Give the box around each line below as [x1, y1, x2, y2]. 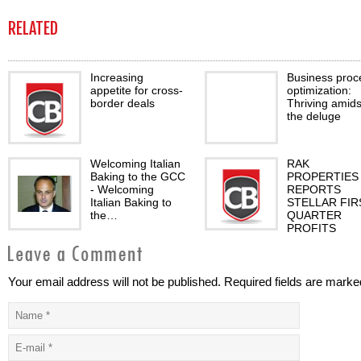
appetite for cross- [90, 84, 183, 97]
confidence [287, 342, 342, 355]
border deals [90, 97, 155, 110]
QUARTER [287, 209, 342, 222]
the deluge [287, 110, 341, 122]
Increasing [90, 71, 143, 84]
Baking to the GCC [90, 170, 185, 183]
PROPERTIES [287, 170, 359, 183]
